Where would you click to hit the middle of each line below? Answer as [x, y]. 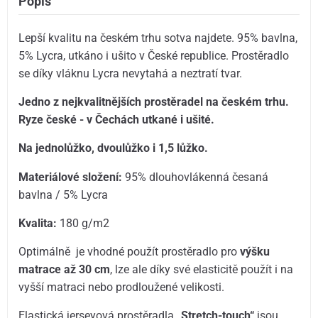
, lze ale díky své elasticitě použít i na [202, 269]
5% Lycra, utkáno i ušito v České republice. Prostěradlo [154, 55]
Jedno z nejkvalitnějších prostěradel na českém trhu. [154, 102]
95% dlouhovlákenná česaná [197, 177]
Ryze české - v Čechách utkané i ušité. [117, 120]
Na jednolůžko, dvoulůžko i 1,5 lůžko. [114, 148]
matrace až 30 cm [65, 269]
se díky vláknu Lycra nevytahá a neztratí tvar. [131, 73]
